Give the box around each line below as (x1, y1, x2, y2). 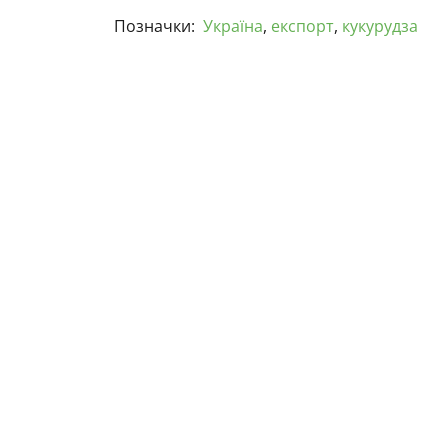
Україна (203, 15, 263, 38)
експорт (271, 15, 334, 38)
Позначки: (114, 15, 195, 38)
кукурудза (342, 15, 418, 38)
